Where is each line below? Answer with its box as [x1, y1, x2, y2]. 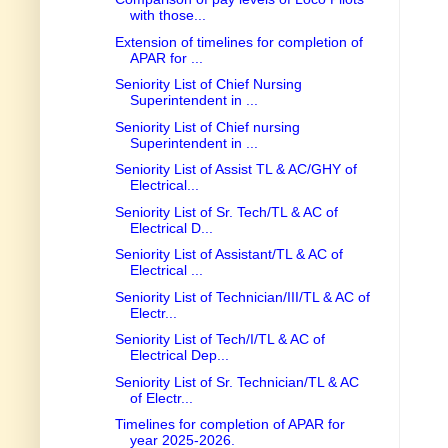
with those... [129, 7, 206, 24]
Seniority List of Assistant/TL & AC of [114, 246, 343, 263]
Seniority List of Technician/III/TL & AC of [114, 288, 370, 305]
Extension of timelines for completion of [114, 33, 363, 50]
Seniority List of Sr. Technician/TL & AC [114, 373, 359, 390]
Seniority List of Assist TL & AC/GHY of [114, 161, 357, 178]
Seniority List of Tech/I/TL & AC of [114, 331, 325, 348]
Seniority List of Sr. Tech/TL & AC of [114, 203, 338, 220]
